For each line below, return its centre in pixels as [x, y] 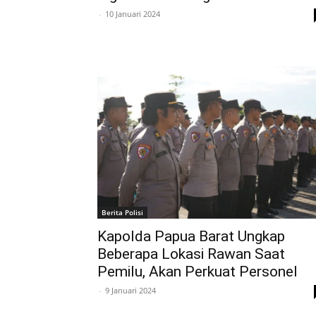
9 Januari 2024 [130, 290]
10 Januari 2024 [133, 13]
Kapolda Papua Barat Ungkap [191, 236]
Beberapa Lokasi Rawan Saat [191, 254]
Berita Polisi [122, 212]
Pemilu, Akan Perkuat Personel [197, 272]
